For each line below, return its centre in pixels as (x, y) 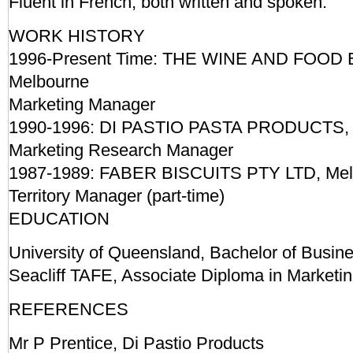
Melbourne (49, 82)
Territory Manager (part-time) (117, 196)
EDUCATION (59, 219)
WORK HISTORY (77, 36)
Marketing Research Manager (121, 150)
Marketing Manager (82, 104)
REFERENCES (69, 309)
